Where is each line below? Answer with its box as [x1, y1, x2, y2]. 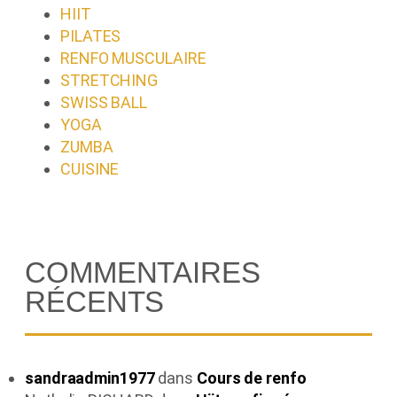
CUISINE [60, 159, 120, 178]
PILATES [60, 26, 121, 45]
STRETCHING [60, 70, 158, 90]
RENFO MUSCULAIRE [60, 48, 206, 67]
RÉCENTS [25, 284, 165, 318]
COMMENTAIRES [25, 255, 261, 289]
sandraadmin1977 [25, 368, 155, 387]
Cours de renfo [196, 368, 307, 387]
